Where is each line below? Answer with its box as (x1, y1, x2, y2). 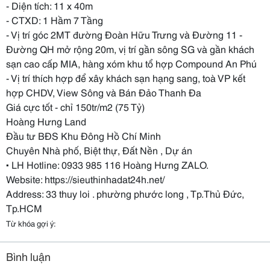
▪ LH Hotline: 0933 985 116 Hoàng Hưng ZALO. (6, 157, 209, 171)
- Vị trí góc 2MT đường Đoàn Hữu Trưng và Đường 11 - (6, 27, 242, 41)
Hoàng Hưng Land (6, 114, 86, 128)
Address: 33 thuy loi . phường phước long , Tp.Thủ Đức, (6, 186, 244, 200)
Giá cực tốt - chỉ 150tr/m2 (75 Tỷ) (6, 99, 145, 113)
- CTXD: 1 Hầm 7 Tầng (6, 13, 103, 27)
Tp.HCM (6, 201, 42, 215)
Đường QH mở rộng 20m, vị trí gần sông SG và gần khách (6, 42, 254, 55)
